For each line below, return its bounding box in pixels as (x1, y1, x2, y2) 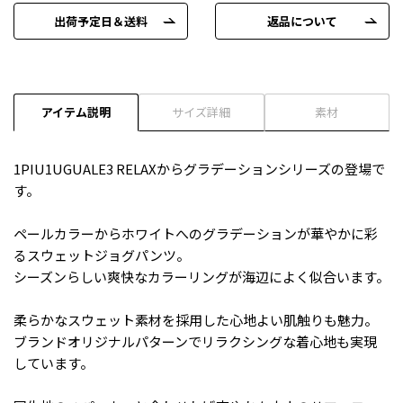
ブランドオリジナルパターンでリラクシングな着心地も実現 (13, 331, 377, 351)
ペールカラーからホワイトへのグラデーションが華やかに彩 (13, 223, 378, 243)
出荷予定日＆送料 (54, 12, 148, 30)
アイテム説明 (41, 103, 112, 121)
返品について (267, 12, 337, 30)
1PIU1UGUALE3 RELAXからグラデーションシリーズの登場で (13, 158, 385, 178)
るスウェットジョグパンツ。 (13, 245, 190, 264)
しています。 (13, 353, 94, 372)
